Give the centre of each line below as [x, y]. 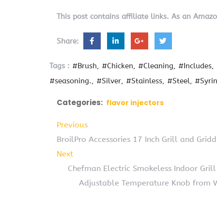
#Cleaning [156, 66]
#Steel [178, 81]
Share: [69, 41]
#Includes [195, 66]
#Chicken [117, 66]
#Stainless [144, 81]
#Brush [85, 66]
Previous [72, 125]
